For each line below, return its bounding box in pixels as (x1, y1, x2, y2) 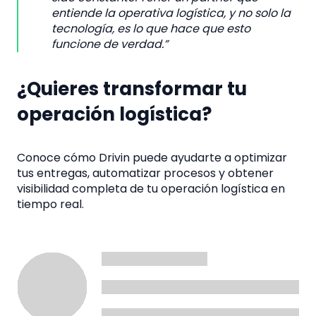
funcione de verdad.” (51, 36, 168, 53)
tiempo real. (17, 196, 84, 213)
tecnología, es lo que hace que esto (51, 20, 250, 37)
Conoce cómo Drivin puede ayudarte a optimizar (17, 150, 287, 166)
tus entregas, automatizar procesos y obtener (17, 165, 274, 182)
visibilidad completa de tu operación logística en (17, 181, 285, 197)
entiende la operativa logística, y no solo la (51, 5, 291, 22)
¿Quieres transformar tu (17, 75, 247, 102)
